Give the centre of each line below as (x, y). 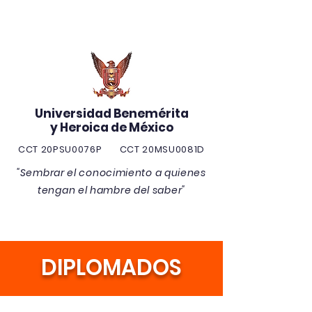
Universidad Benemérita (111, 114)
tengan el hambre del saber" (111, 190)
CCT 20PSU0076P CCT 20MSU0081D (111, 149)
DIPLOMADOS (111, 267)
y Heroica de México (111, 127)
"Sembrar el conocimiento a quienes (111, 173)
